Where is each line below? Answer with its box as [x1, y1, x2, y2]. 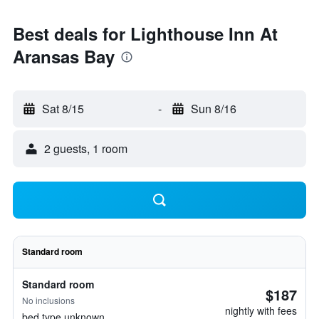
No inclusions [22, 294, 75, 306]
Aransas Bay [13, 44, 115, 68]
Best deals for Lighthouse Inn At [13, 21, 278, 46]
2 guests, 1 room [44, 140, 127, 157]
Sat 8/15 [42, 100, 84, 117]
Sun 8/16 [190, 100, 236, 117]
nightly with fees [225, 303, 297, 318]
